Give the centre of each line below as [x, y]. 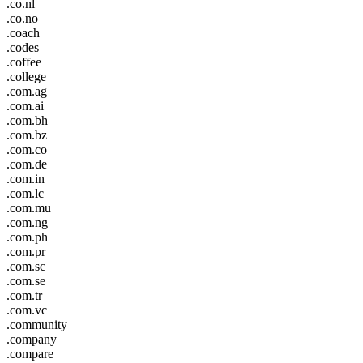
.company [32, 339]
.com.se [26, 280]
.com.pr [26, 251]
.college [26, 76]
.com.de [27, 164]
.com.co [27, 149]
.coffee [24, 62]
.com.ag [27, 91]
